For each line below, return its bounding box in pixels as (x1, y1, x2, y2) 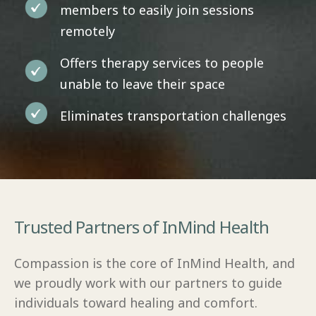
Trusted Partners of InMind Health (14, 214, 269, 238)
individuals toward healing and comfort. (14, 293, 257, 311)
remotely (60, 22, 115, 39)
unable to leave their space (60, 75, 225, 92)
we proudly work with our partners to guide (14, 274, 282, 291)
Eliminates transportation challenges (60, 107, 286, 124)
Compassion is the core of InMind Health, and (14, 254, 295, 272)
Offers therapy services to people (60, 54, 264, 71)
